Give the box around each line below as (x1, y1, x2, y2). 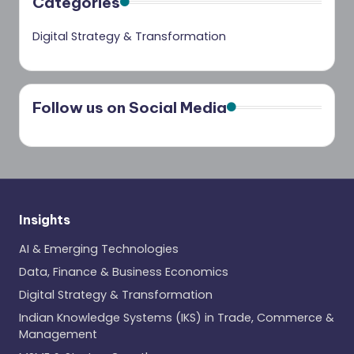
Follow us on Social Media (32, 98, 227, 118)
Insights (19, 212, 70, 228)
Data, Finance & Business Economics (19, 264, 228, 281)
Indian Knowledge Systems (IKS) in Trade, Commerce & (19, 310, 334, 326)
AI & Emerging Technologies (19, 241, 179, 258)
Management (19, 326, 97, 343)
